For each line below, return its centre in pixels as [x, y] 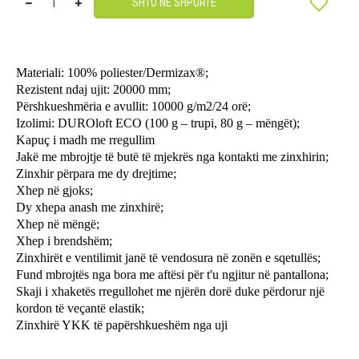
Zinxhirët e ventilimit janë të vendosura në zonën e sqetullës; [168, 258]
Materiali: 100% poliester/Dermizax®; [112, 73]
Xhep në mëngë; [58, 224]
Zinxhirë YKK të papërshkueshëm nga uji [122, 325]
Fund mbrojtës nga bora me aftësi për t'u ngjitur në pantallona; [172, 274]
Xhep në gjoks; [54, 190]
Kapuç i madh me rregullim [85, 140]
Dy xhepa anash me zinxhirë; [90, 207]
